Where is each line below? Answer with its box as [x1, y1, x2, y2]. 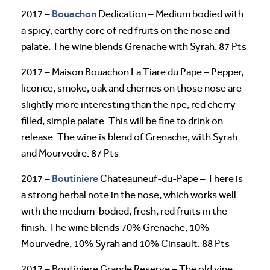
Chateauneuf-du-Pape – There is [98, 172, 243, 184]
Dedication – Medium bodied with [96, 8, 243, 20]
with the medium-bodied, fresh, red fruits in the [21, 205, 227, 217]
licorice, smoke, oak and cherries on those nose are [21, 82, 242, 94]
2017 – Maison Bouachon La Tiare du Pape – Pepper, [21, 66, 243, 78]
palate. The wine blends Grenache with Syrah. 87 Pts [21, 40, 246, 52]
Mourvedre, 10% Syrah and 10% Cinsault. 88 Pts [21, 237, 230, 250]
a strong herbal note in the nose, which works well [21, 189, 236, 201]
